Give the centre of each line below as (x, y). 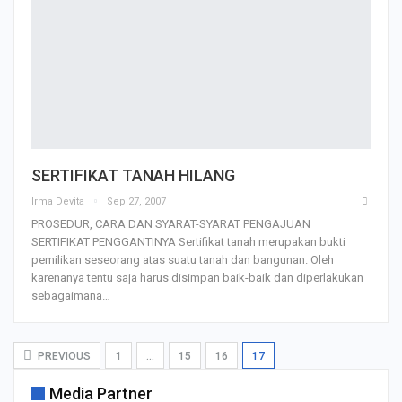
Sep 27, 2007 (136, 201)
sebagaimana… (71, 295)
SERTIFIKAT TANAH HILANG (133, 175)
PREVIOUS (63, 356)
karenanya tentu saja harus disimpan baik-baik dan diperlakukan (197, 277)
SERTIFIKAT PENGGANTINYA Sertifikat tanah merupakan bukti (188, 241)
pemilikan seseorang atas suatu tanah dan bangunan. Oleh (183, 259)
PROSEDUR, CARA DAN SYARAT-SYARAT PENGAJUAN (171, 223)
